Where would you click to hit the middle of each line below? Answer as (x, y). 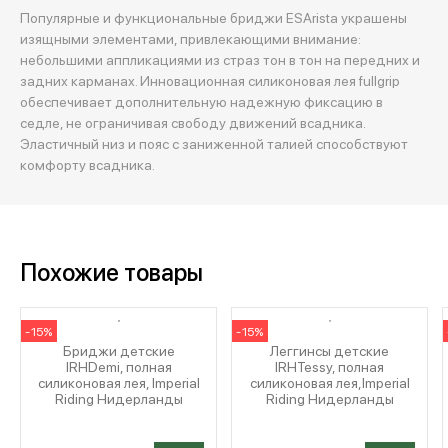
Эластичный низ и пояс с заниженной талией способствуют (214, 143)
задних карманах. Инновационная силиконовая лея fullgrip (210, 80)
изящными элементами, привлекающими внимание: (190, 38)
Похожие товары (111, 271)
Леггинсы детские (329, 350)
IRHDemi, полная (118, 366)
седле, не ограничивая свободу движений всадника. (192, 122)
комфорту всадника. (87, 164)
